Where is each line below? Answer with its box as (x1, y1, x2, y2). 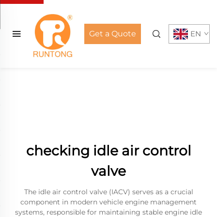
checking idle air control (26, 142, 191, 159)
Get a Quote (89, 29, 137, 38)
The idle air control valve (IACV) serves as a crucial (24, 187, 193, 196)
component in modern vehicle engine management (20, 198, 197, 206)
